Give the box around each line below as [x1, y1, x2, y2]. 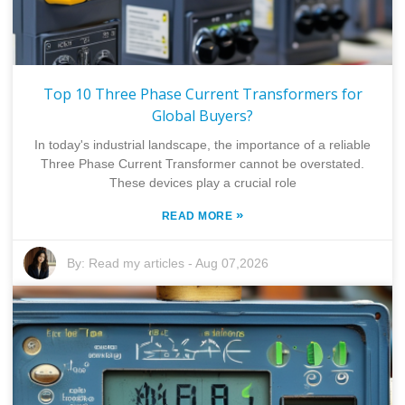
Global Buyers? [152, 106, 253, 127]
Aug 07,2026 [195, 256, 269, 271]
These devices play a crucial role [108, 175, 297, 191]
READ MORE [161, 210, 236, 223]
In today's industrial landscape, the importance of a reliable [34, 137, 371, 153]
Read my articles [89, 256, 185, 271]
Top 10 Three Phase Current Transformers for [42, 84, 363, 105]
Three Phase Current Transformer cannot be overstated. [41, 156, 364, 172]
